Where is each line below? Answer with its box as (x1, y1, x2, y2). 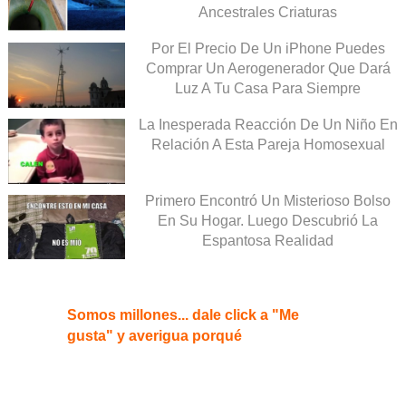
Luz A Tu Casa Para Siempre (175, 80, 361, 96)
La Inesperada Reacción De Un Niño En (138, 116, 398, 132)
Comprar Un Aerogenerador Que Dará (145, 60, 391, 76)
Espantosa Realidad (202, 232, 333, 248)
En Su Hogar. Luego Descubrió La (158, 212, 378, 228)
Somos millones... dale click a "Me (67, 307, 299, 324)
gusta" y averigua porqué (67, 328, 242, 344)
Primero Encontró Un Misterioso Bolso (145, 192, 391, 208)
